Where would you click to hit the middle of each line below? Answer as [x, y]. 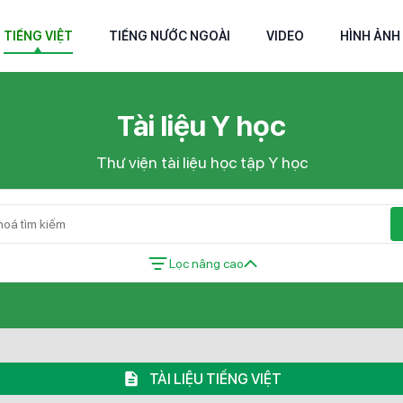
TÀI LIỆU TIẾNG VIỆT [215, 379]
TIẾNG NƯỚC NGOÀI [169, 36]
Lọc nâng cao [206, 263]
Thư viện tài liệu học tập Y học [201, 162]
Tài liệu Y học [201, 126]
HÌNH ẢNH [370, 36]
